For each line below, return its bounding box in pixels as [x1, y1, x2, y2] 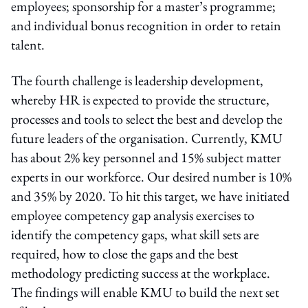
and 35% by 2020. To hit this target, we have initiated [11, 186, 289, 205]
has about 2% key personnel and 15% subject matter [11, 148, 281, 166]
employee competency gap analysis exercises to [11, 206, 254, 224]
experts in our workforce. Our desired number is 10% [11, 167, 291, 186]
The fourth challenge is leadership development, [11, 71, 263, 89]
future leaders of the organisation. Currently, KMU [11, 129, 283, 147]
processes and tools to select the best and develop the [11, 109, 283, 128]
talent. [11, 35, 45, 54]
